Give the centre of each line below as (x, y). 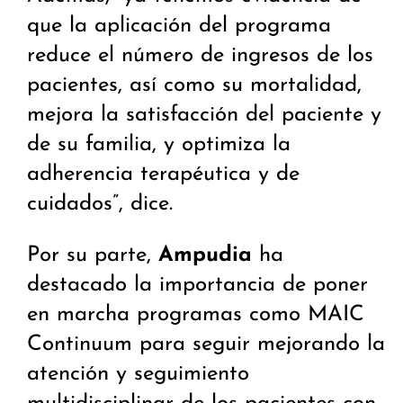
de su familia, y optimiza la (159, 145)
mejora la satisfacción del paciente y (204, 116)
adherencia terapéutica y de (163, 175)
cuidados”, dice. (100, 205)
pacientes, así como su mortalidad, (194, 86)
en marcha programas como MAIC (196, 315)
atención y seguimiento (138, 375)
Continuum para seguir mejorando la (206, 345)
